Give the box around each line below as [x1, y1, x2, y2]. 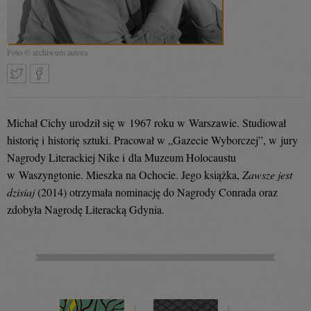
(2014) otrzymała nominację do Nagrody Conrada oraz [35, 184, 278, 199]
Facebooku [31, 269, 78, 285]
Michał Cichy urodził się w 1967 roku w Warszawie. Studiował [7, 115, 286, 130]
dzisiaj [7, 184, 35, 199]
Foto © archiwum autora [7, 47, 87, 58]
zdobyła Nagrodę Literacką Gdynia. [7, 201, 165, 217]
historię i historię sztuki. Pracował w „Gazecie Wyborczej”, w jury [7, 132, 298, 147]
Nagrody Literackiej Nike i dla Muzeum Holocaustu [7, 149, 236, 165]
